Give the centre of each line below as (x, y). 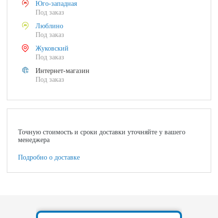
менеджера (34, 140)
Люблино (50, 26)
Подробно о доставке (49, 157)
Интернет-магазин (63, 71)
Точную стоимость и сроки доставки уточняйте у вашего (102, 132)
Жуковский (52, 48)
